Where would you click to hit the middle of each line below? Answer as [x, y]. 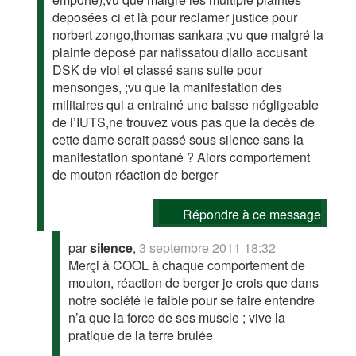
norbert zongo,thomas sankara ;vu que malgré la [188, 35]
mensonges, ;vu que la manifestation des [168, 87]
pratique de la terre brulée [141, 335]
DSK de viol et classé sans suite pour [158, 70]
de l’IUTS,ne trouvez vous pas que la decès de [184, 122]
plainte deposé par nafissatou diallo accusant [180, 52]
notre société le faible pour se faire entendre [192, 300]
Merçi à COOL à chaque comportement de [187, 265]
